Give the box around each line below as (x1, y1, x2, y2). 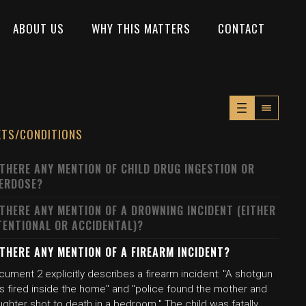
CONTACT (218, 19, 265, 37)
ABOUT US (13, 19, 64, 37)
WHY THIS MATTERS (92, 19, 191, 37)
